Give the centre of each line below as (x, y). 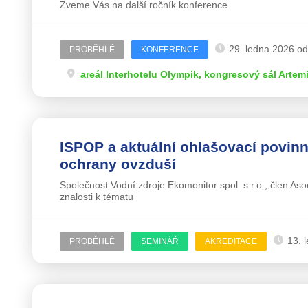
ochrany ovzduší (118, 164)
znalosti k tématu (96, 196)
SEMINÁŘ (159, 241)
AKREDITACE (231, 241)
